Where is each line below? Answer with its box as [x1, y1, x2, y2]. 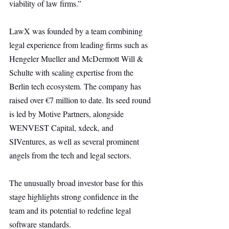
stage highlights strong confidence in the [9, 191, 141, 202]
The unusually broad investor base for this [9, 177, 145, 188]
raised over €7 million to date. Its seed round [9, 95, 153, 105]
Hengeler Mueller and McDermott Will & [9, 53, 145, 64]
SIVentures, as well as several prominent [9, 136, 141, 147]
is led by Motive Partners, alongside [9, 108, 126, 119]
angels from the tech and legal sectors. [9, 150, 131, 161]
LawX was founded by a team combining [9, 26, 145, 36]
